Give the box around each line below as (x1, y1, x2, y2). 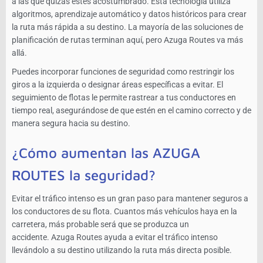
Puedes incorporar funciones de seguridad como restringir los (12, 67, 234, 77)
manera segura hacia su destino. (12, 119, 132, 129)
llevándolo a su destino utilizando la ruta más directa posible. (12, 245, 234, 255)
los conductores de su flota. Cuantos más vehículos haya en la (12, 207, 237, 217)
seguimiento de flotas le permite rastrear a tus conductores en (12, 93, 236, 103)
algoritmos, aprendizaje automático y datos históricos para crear (12, 9, 247, 19)
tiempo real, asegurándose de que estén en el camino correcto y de (12, 106, 251, 116)
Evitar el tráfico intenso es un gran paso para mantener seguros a (12, 194, 248, 204)
